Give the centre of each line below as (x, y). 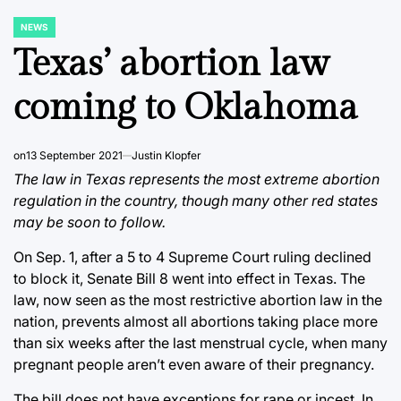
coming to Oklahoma (186, 107)
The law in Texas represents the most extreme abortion (196, 179)
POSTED (31, 32)
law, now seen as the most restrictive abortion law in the (198, 299)
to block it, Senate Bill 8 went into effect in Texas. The (189, 278)
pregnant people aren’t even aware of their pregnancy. (194, 364)
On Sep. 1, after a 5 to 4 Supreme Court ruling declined (192, 256)
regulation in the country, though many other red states (196, 200)
